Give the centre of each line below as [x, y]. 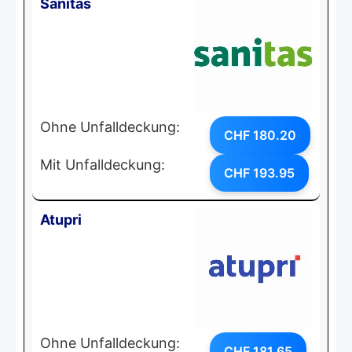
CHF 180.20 [260, 135]
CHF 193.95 [259, 172]
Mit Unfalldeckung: [103, 164]
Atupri [61, 219]
